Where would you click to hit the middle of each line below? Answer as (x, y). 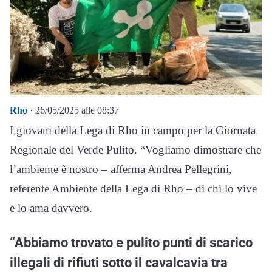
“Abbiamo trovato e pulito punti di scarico (131, 242)
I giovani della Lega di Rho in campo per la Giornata (133, 130)
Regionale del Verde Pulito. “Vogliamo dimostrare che (135, 150)
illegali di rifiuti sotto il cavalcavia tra (119, 262)
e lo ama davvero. (51, 208)
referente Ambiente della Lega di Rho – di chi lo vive (133, 189)
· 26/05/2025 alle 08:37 (73, 110)
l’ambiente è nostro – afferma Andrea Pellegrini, (121, 169)
